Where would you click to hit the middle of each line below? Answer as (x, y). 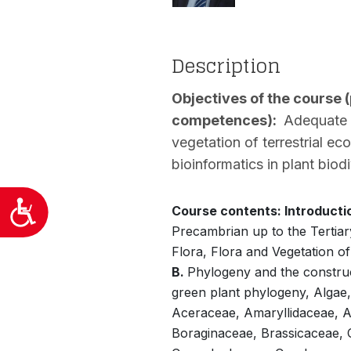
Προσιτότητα (91, 210)
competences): (226, 120)
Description (226, 66)
